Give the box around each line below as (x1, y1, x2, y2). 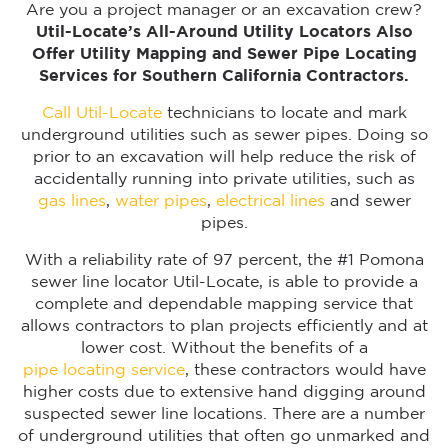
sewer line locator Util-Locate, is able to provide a (30, 275, 418, 290)
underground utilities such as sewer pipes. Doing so (20, 128, 428, 143)
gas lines (37, 194, 106, 209)
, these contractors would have (184, 363, 426, 378)
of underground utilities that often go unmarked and (18, 429, 430, 444)
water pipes (114, 194, 207, 209)
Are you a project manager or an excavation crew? (26, 3, 422, 18)
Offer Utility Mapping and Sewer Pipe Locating (31, 47, 417, 62)
